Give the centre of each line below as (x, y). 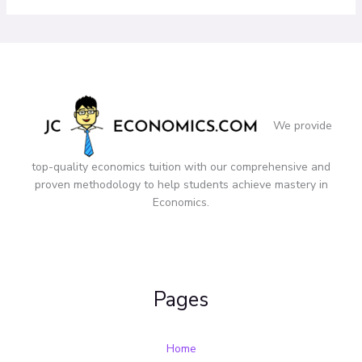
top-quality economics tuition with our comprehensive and (181, 167)
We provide (302, 125)
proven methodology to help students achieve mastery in (181, 185)
